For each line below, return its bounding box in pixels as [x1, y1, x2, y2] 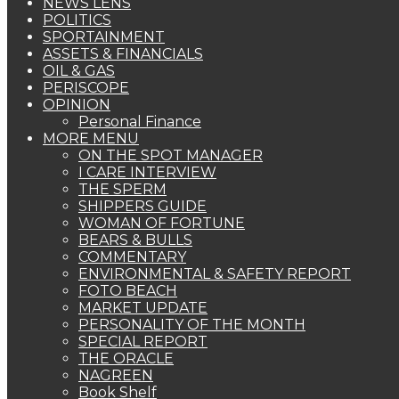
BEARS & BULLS [78, 232, 192, 248]
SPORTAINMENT [43, 28, 165, 45]
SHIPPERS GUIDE [78, 198, 207, 215]
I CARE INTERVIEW [78, 164, 216, 181]
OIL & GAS [43, 62, 115, 79]
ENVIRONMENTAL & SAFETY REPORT [78, 265, 351, 282]
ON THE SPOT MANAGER [78, 147, 263, 164]
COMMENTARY [78, 248, 186, 265]
